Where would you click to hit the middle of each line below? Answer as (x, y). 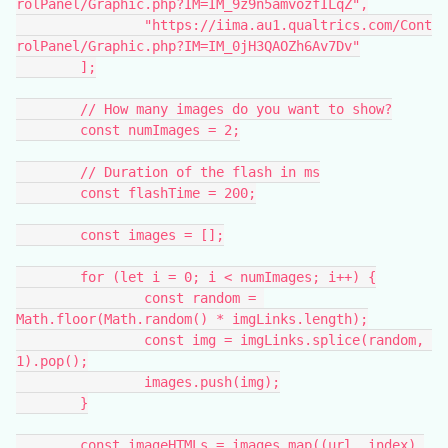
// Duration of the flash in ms (200, 172)
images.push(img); (212, 382)
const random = (80, 298)
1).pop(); (52, 361)
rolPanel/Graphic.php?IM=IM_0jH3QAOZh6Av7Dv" (188, 46)
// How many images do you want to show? (236, 109)
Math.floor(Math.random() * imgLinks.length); (192, 319)
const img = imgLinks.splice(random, (80, 340)
